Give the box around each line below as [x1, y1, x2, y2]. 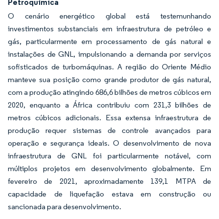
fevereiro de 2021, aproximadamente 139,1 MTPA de [8, 176, 211, 186]
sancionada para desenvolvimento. [8, 202, 121, 212]
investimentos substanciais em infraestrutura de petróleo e [8, 24, 211, 34]
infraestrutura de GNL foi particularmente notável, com [8, 151, 211, 161]
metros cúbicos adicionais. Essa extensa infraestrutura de [8, 113, 211, 123]
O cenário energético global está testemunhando [8, 11, 211, 21]
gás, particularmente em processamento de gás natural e [8, 37, 211, 46]
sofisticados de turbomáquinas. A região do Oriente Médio [8, 62, 211, 72]
